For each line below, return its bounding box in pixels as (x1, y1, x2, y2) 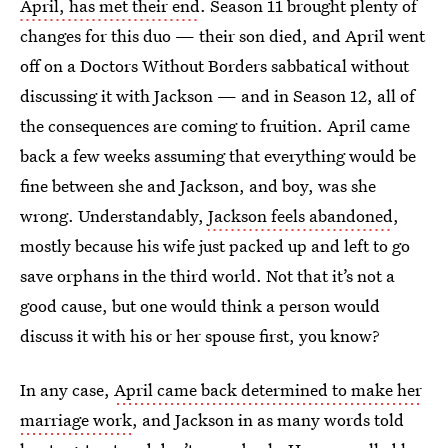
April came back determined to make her (114, 378, 422, 401)
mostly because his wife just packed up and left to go (20, 234, 410, 257)
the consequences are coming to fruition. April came (20, 114, 410, 137)
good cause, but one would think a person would (20, 294, 380, 317)
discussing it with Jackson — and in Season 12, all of (20, 84, 415, 107)
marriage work (20, 408, 132, 431)
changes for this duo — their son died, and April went (20, 24, 425, 47)
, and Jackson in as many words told (132, 408, 404, 431)
